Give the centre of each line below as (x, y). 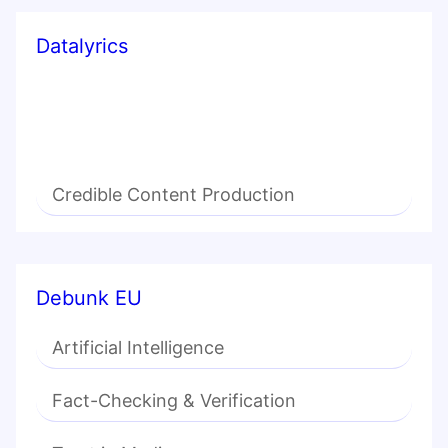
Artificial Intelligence (138, 348)
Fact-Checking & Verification (174, 401)
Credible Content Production (173, 195)
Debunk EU (89, 298)
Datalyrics (82, 46)
